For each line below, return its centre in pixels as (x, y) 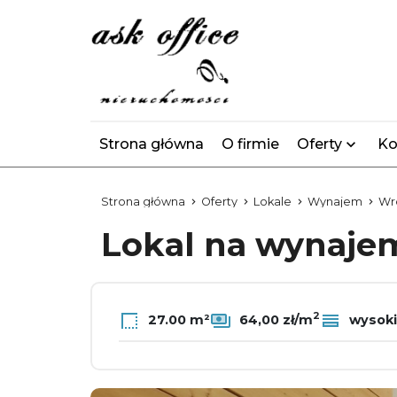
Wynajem (335, 202)
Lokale (272, 202)
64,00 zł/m (274, 319)
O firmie (250, 144)
